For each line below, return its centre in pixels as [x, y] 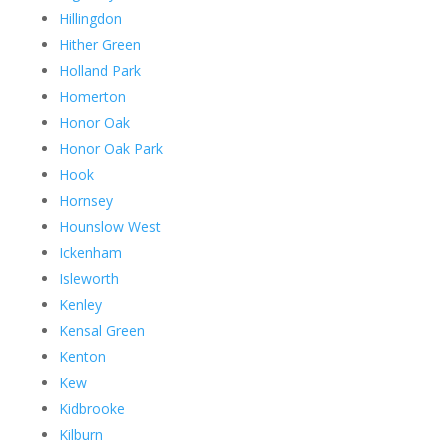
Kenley [80, 304]
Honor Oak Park [110, 148]
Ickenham [90, 252]
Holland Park [99, 70]
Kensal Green [101, 330]
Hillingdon [90, 18]
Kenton [82, 356]
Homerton [92, 96]
